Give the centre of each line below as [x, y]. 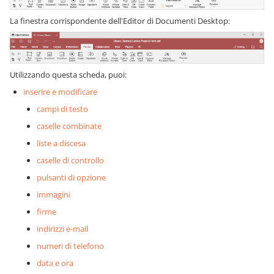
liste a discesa [61, 143]
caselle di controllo [70, 160]
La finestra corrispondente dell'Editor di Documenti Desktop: [120, 20]
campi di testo [62, 109]
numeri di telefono [70, 246]
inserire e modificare [60, 91]
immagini [54, 194]
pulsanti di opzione [71, 177]
